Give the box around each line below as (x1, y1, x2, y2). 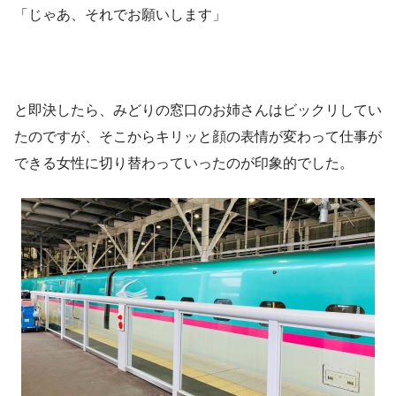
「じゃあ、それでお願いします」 (14, 6, 226, 22)
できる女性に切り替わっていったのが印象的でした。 (14, 155, 354, 171)
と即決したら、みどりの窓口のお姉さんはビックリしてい (14, 102, 382, 118)
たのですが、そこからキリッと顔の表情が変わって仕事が (14, 128, 382, 144)
